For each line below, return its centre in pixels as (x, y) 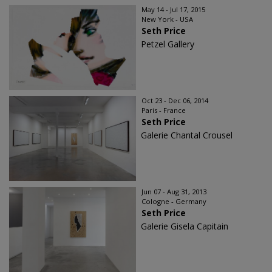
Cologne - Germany (174, 202)
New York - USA (167, 19)
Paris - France (164, 110)
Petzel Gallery (168, 44)
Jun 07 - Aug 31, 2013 (174, 192)
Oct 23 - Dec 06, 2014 (175, 101)
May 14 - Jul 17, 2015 (173, 10)
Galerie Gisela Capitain (185, 226)
